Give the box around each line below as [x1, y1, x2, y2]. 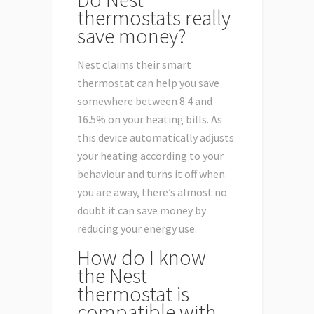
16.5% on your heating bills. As [77, 112, 222, 127]
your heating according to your [77, 149, 224, 163]
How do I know [77, 244, 206, 271]
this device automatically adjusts [77, 130, 234, 145]
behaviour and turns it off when [77, 167, 225, 182]
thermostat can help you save [77, 76, 219, 90]
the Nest [77, 262, 147, 289]
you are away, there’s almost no [77, 185, 227, 200]
